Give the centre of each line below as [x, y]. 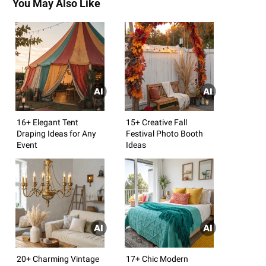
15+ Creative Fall [156, 122]
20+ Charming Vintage [58, 259]
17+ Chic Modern [157, 259]
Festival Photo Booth [164, 133]
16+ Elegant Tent [47, 122]
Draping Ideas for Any [56, 133]
